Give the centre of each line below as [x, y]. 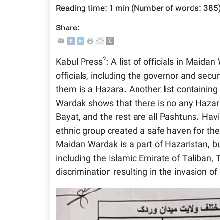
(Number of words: [166, 9]
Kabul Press [79, 62]
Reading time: [82, 9]
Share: [68, 28]
